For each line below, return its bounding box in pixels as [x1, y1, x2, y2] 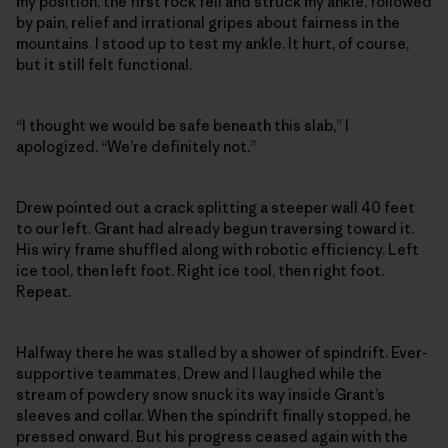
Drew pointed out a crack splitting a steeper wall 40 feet [16, 198, 415, 218]
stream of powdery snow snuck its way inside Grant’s [16, 385, 385, 405]
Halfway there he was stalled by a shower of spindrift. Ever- [16, 343, 428, 363]
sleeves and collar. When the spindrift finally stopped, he [16, 406, 411, 426]
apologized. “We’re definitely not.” [16, 137, 256, 157]
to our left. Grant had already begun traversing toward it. [16, 219, 414, 239]
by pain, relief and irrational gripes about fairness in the [16, 13, 400, 33]
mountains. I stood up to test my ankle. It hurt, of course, [16, 34, 409, 54]
